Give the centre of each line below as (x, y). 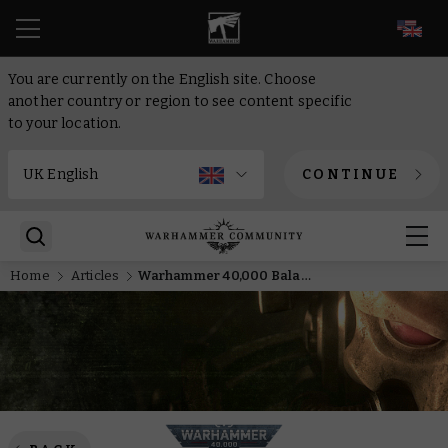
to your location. (65, 123)
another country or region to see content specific (180, 101)
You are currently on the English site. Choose (162, 79)
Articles (95, 275)
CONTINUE (350, 174)
